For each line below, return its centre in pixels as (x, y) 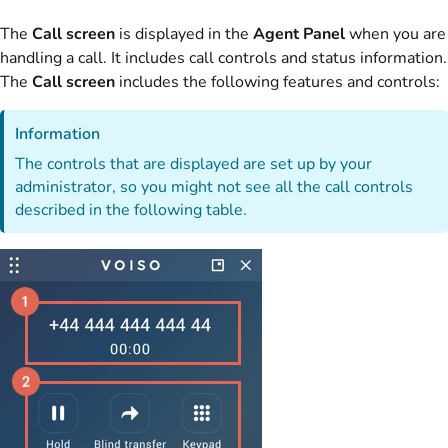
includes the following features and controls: (277, 81)
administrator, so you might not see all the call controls (214, 187)
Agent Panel (299, 33)
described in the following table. (131, 210)
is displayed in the (184, 33)
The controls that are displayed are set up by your (194, 164)
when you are (395, 33)
